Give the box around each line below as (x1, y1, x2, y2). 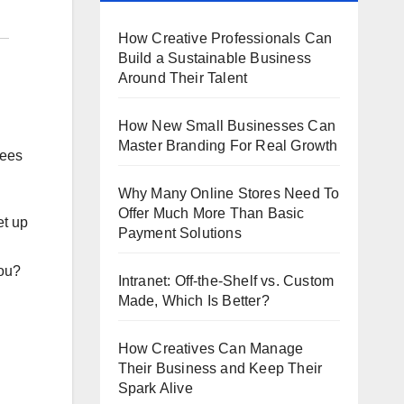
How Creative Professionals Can (117, 31, 333, 46)
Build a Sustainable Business (117, 50, 312, 66)
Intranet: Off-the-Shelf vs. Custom (117, 273, 335, 289)
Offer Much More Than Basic (117, 206, 305, 221)
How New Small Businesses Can (117, 118, 336, 133)
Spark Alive (117, 381, 193, 396)
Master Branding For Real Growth (117, 138, 338, 153)
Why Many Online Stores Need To (117, 186, 340, 201)
